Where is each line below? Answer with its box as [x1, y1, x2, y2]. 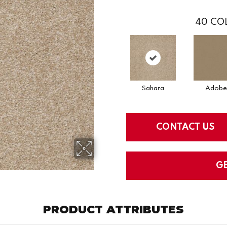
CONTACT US [156, 122, 214, 132]
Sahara [141, 85, 164, 92]
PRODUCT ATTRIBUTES [43, 202, 184, 216]
